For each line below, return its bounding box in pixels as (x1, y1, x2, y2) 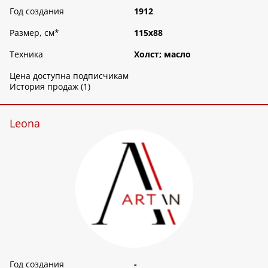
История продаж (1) (10, 81, 90, 93)
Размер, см (10, 27, 54, 39)
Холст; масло (134, 48, 191, 60)
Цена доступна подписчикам (10, 70, 129, 82)
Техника (10, 48, 43, 60)
